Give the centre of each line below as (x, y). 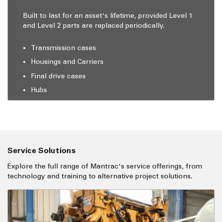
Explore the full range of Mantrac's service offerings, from (105, 166)
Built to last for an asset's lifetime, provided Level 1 (108, 16)
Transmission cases (63, 48)
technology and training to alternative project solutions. (100, 176)
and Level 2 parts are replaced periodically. (94, 26)
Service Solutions (44, 150)
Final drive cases (58, 76)
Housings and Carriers (67, 62)
